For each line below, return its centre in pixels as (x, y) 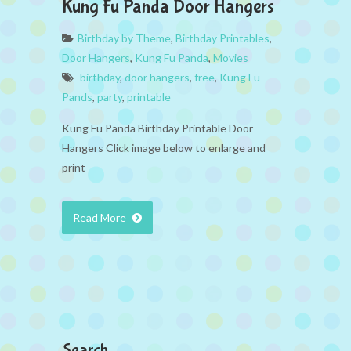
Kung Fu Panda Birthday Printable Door (157, 128)
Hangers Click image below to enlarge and (164, 147)
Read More (101, 217)
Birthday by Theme (124, 38)
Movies (231, 57)
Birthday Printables (223, 38)
